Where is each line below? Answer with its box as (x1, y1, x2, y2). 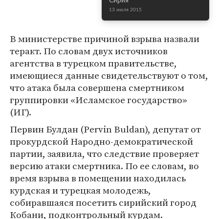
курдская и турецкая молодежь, (10, 184, 151, 197)
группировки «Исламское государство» (10, 93, 187, 106)
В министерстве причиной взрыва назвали (10, 32, 199, 45)
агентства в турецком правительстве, (10, 57, 177, 69)
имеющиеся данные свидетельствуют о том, (10, 69, 208, 82)
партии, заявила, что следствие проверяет (10, 147, 199, 160)
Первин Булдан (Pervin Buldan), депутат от (10, 123, 201, 135)
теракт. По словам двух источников (10, 44, 168, 57)
